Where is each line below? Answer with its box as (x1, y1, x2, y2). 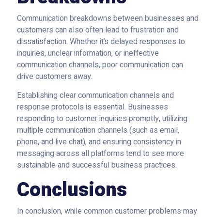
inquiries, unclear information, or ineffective (17, 47, 159, 59)
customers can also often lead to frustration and (17, 24, 179, 36)
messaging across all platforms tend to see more (17, 148, 184, 159)
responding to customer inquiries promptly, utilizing (17, 113, 187, 124)
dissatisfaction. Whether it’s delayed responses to (17, 36, 185, 47)
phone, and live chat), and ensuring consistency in (17, 136, 181, 148)
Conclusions (17, 176, 127, 204)
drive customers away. (17, 71, 93, 82)
